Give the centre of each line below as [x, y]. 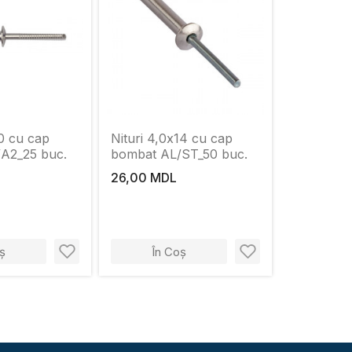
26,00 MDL [144, 178]
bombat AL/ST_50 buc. [179, 154]
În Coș [169, 251]
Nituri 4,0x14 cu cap [172, 138]
